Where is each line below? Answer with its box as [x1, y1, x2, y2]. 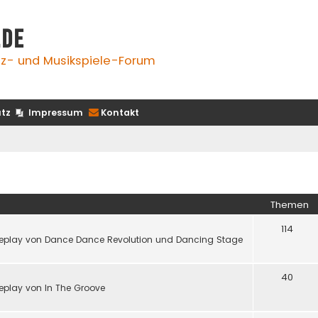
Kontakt [101, 106, 139, 119]
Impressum [28, 106, 83, 119]
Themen [270, 197, 309, 212]
